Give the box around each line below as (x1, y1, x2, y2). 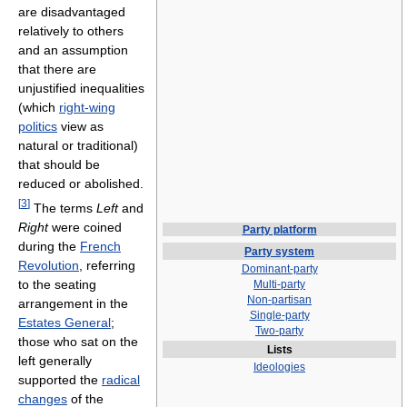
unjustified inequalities (18, 81, 144, 96)
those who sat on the (18, 333, 138, 349)
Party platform (242, 223, 317, 236)
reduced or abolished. (18, 176, 144, 192)
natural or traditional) (18, 138, 138, 154)
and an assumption (18, 43, 128, 58)
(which (18, 100, 59, 115)
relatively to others (18, 24, 124, 39)
